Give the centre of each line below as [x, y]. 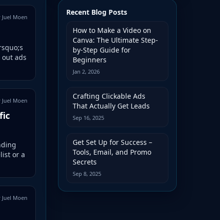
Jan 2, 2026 [86, 71]
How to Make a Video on [112, 30]
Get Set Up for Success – [113, 142]
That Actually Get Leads [111, 106]
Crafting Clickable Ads [109, 96]
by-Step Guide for [102, 50]
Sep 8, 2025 [87, 173]
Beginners [90, 59]
